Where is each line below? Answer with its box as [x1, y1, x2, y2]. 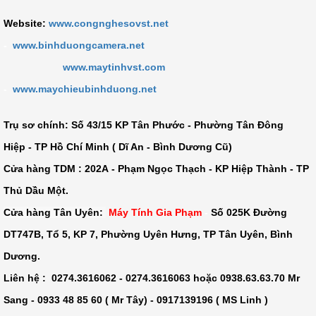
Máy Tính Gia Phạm [109, 207, 205, 219]
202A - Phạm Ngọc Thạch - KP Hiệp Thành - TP [85, 163, 309, 175]
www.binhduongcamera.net [13, 39, 147, 51]
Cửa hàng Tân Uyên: [4, 207, 103, 219]
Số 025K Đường [211, 207, 287, 219]
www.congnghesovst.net [49, 18, 169, 30]
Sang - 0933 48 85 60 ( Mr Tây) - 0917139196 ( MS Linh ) [4, 294, 268, 306]
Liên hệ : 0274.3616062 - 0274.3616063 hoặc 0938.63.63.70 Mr [4, 272, 300, 284]
